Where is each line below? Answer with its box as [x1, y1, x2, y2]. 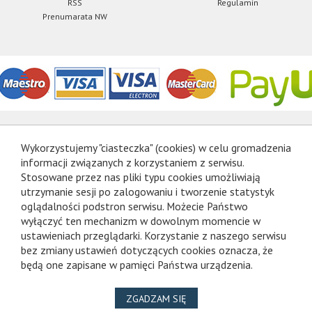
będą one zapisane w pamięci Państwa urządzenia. [21, 258, 253, 272]
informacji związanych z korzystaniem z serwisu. [21, 155, 244, 170]
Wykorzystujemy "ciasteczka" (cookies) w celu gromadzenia [21, 141, 291, 155]
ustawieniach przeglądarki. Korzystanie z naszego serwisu [21, 228, 286, 243]
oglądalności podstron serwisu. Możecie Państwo [21, 199, 248, 214]
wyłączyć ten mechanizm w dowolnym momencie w [21, 214, 260, 228]
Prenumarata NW [42, 11, 107, 22]
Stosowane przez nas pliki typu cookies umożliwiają [21, 170, 260, 185]
